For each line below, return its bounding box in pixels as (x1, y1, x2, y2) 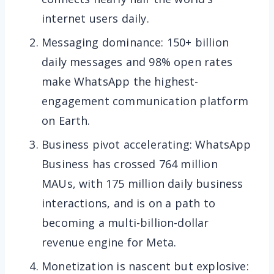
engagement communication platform (42, 94, 248, 109)
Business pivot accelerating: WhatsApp (42, 137, 251, 152)
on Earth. (42, 113, 91, 128)
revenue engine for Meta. (42, 235, 177, 250)
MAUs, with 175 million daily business (42, 176, 243, 191)
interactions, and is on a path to (42, 196, 215, 211)
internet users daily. (42, 11, 149, 26)
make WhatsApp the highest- (42, 74, 199, 89)
